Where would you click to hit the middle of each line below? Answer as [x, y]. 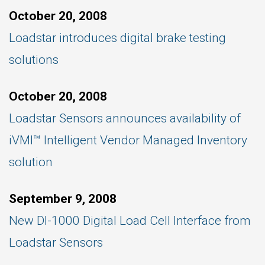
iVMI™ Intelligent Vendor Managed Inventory [128, 140]
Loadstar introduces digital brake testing [117, 38]
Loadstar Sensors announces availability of [125, 118]
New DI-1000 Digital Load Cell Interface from [130, 221]
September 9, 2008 [63, 199]
